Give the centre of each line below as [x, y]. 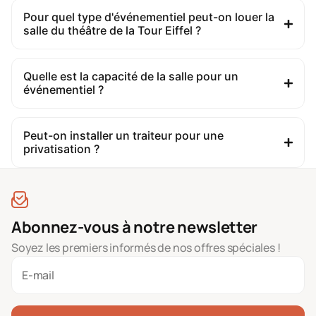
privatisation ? [61, 149]
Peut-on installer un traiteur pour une [123, 135]
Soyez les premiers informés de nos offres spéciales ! [146, 248]
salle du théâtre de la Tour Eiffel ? [112, 30]
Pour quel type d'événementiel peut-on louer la [149, 17]
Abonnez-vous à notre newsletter [135, 227]
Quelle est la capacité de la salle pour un [131, 76]
